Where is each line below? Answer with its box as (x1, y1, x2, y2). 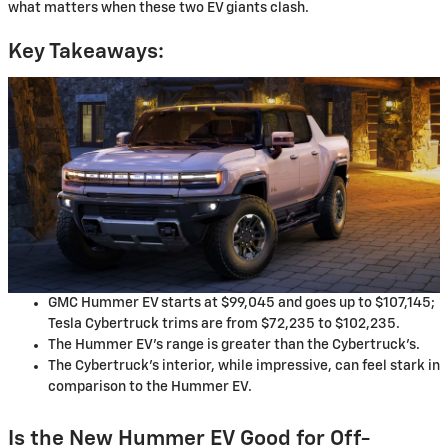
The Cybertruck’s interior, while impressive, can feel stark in (48, 358, 440, 373)
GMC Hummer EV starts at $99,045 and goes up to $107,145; (48, 295, 435, 310)
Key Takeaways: (8, 42, 164, 63)
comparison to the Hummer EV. (48, 379, 252, 394)
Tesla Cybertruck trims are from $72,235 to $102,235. (48, 316, 400, 331)
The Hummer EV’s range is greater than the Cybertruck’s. (48, 337, 420, 352)
